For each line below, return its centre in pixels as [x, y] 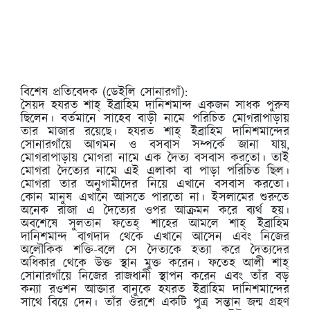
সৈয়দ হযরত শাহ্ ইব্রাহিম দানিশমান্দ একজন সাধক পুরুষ [155, 106]
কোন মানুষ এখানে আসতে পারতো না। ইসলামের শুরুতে [155, 198]
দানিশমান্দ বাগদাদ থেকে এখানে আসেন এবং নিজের [155, 237]
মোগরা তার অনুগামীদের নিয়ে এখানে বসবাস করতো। [155, 184]
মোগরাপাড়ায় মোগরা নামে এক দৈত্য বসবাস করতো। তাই [155, 158]
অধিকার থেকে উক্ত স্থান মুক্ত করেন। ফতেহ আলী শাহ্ [155, 263]
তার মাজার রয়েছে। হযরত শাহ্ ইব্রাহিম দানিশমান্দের [155, 132]
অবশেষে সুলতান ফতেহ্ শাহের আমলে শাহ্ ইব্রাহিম [155, 224]
